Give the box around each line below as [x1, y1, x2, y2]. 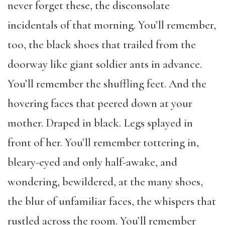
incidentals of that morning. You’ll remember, [8, 18, 216, 32]
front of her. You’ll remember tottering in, [8, 135, 199, 150]
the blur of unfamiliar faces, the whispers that [8, 194, 216, 208]
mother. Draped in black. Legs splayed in [8, 116, 193, 130]
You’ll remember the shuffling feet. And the [8, 76, 206, 91]
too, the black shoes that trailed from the [8, 37, 196, 52]
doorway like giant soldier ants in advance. [8, 57, 202, 71]
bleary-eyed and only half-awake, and [8, 155, 177, 169]
